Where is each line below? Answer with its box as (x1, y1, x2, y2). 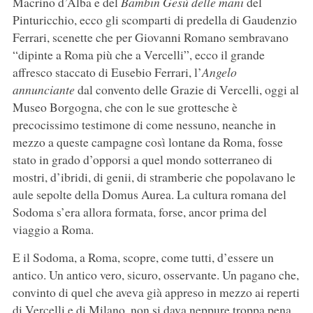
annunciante (12, 81, 78, 99)
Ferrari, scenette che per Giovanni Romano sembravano (12, 29, 289, 46)
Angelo (201, 64, 237, 81)
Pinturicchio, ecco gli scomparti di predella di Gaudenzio (12, 11, 297, 29)
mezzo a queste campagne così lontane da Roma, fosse (12, 133, 283, 151)
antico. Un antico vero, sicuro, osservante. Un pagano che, (12, 266, 299, 284)
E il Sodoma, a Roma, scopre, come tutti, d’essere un (12, 249, 274, 266)
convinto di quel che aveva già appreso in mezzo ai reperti (12, 284, 300, 301)
